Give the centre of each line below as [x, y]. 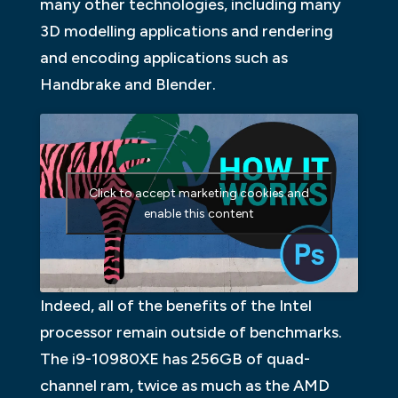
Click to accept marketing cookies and [199, 193]
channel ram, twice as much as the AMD [184, 386]
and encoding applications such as [163, 57]
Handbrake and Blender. [127, 84]
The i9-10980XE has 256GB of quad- [175, 359]
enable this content [199, 213]
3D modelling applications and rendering [186, 31]
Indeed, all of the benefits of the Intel [175, 306]
